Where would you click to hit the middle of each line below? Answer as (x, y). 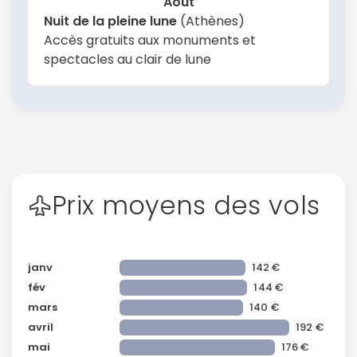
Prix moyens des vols (186, 206)
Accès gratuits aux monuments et (150, 41)
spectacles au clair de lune (127, 60)
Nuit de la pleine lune (110, 22)
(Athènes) (211, 22)
